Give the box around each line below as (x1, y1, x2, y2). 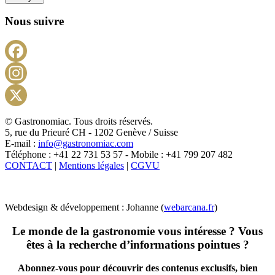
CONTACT (5, 160, 52, 171)
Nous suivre (5, 15, 64, 28)
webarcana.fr (164, 201, 214, 212)
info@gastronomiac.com (38, 137, 133, 149)
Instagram (137, 88, 176, 99)
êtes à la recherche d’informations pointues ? (26, 238, 249, 251)
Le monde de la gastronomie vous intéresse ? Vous (12, 224, 263, 238)
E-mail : (5, 137, 38, 149)
